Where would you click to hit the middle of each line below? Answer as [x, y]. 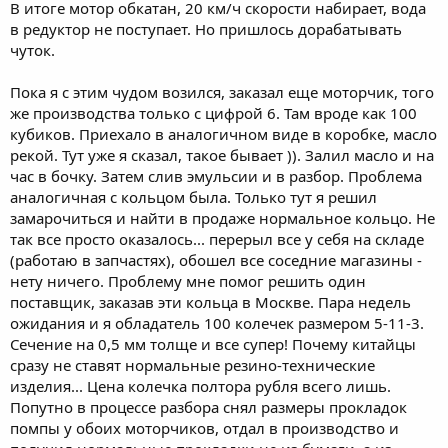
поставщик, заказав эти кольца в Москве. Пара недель [210, 301]
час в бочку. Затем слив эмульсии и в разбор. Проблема [216, 175]
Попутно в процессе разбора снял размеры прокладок [208, 406]
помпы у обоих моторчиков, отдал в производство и [204, 427]
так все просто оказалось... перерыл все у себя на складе [217, 238]
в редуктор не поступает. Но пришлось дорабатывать [206, 28]
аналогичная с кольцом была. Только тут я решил [193, 196]
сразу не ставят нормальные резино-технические [192, 364]
